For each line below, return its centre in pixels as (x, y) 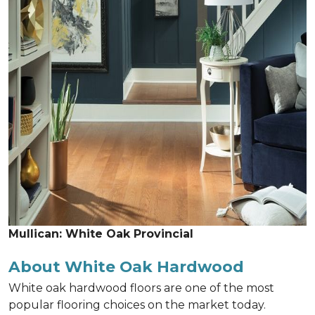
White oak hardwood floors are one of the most (141, 288)
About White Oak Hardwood (126, 266)
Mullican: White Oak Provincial (101, 234)
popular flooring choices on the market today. (137, 305)
